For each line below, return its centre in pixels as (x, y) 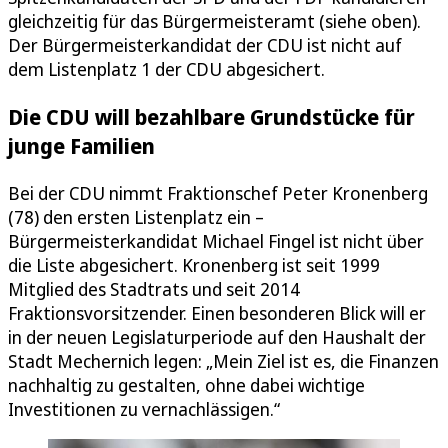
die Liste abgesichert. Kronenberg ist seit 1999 (194, 265)
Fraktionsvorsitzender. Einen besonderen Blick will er (217, 313)
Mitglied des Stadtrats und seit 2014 (154, 289)
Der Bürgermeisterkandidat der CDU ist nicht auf (205, 44)
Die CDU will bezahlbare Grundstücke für (211, 116)
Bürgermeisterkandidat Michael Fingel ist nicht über (216, 241)
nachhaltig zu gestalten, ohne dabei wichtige (186, 385)
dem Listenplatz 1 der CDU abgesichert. (166, 68)
